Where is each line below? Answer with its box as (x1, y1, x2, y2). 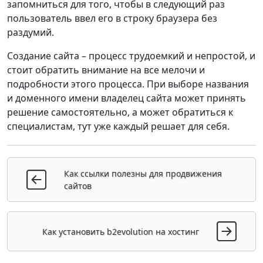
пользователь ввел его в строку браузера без (7, 12, 217, 25)
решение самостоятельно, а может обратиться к (7, 106, 233, 119)
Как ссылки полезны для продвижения (64, 168, 222, 180)
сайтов (64, 180, 92, 192)
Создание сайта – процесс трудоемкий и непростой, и (7, 49, 255, 63)
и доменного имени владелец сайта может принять (7, 92, 246, 105)
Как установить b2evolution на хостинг (42, 225, 199, 237)
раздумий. (7, 26, 54, 39)
